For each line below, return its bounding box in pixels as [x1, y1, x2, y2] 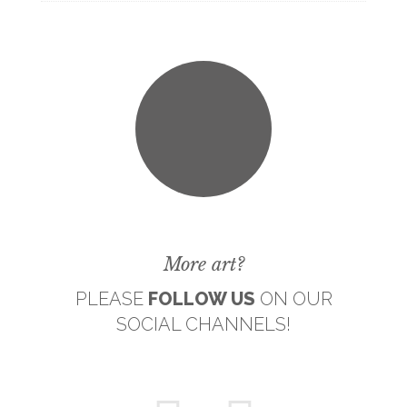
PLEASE [74, 288, 148, 311]
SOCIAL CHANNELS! [116, 313, 291, 336]
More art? [163, 253, 244, 276]
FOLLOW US [147, 288, 255, 311]
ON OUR [254, 288, 333, 311]
